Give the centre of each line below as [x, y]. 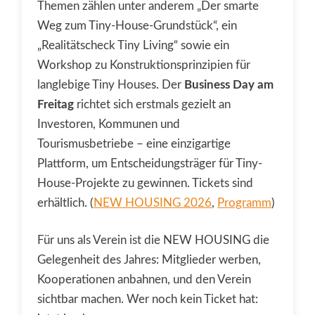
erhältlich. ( [65, 202]
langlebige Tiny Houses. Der [111, 84]
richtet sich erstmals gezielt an [152, 104]
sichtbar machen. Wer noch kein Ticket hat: [148, 300]
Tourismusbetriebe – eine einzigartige [134, 143]
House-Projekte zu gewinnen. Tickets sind [145, 183]
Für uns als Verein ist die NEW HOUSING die [153, 240]
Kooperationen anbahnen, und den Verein [144, 280]
